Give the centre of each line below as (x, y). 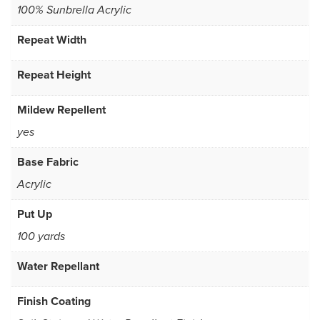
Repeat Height (54, 75)
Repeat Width (52, 40)
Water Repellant (58, 266)
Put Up (35, 214)
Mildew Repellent (61, 110)
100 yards (41, 237)
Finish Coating (54, 301)
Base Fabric (48, 162)
